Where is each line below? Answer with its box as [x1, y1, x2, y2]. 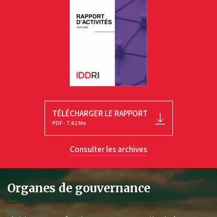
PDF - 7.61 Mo [52, 119, 86, 127]
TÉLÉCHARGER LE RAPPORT [52, 108, 148, 119]
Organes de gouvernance [7, 181, 150, 196]
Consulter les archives [70, 144, 147, 155]
